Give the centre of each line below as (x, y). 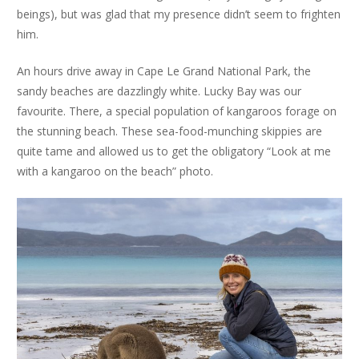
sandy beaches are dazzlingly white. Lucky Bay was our (159, 91)
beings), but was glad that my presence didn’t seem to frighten (179, 14)
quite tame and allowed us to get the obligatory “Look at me (174, 151)
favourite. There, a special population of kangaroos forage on (177, 111)
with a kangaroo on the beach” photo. (115, 171)
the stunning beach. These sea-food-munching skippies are (169, 131)
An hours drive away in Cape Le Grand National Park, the (164, 71)
